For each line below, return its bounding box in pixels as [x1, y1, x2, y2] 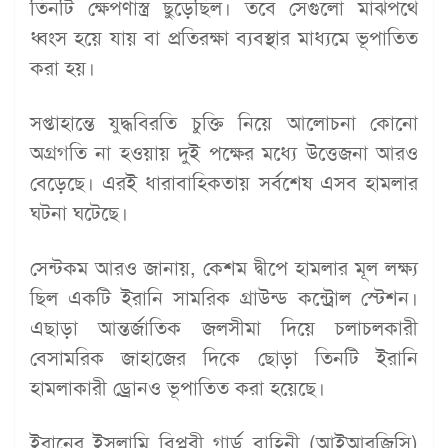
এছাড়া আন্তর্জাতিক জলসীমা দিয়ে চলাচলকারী [30, 315, 418, 342]
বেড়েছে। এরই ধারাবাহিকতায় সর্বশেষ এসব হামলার [30, 170, 418, 197]
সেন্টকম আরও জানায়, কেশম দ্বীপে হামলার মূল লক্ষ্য [30, 255, 418, 282]
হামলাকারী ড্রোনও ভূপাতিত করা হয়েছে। [30, 375, 325, 402]
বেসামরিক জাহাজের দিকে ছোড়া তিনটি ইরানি [30, 345, 418, 372]
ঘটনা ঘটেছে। [30, 200, 128, 227]
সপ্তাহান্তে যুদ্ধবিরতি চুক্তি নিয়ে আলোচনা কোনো [30, 110, 418, 137]
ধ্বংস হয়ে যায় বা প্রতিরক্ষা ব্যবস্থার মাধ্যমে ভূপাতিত [30, 25, 418, 52]
